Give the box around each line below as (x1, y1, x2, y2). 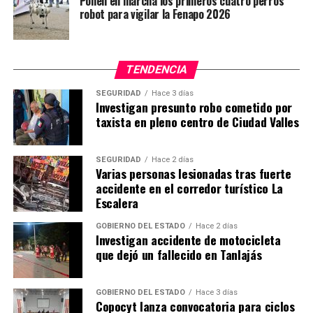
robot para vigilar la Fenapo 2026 (79, 5, 231, 22)
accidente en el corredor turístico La (95, 178, 283, 197)
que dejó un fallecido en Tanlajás (95, 245, 262, 263)
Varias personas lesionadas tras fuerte (95, 163, 291, 182)
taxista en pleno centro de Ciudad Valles (95, 112, 299, 131)
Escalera (95, 193, 139, 212)
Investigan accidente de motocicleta (95, 230, 281, 249)
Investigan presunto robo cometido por (95, 97, 292, 116)
